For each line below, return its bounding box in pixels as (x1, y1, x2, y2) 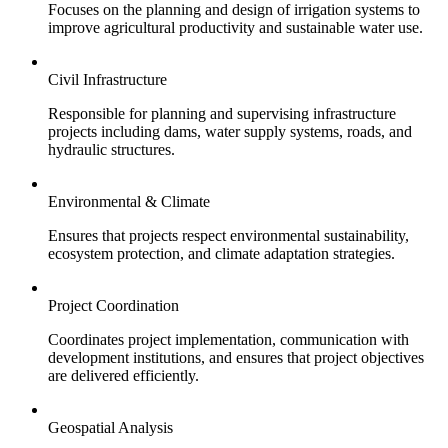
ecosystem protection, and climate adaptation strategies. (48, 245, 395, 263)
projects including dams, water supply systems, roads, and (48, 123, 412, 141)
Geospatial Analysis (48, 419, 173, 437)
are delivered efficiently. (48, 367, 199, 385)
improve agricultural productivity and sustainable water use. (48, 19, 423, 37)
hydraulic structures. (48, 141, 175, 159)
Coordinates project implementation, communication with (48, 331, 409, 349)
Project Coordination (48, 297, 179, 315)
